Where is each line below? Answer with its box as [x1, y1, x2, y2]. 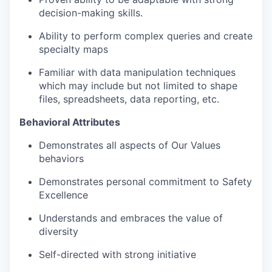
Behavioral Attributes [19, 115, 120, 128]
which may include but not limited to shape [39, 79, 237, 92]
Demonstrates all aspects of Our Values [39, 138, 220, 151]
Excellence [39, 188, 88, 201]
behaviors [39, 152, 84, 165]
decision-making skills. [39, 6, 143, 19]
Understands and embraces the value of [39, 211, 223, 224]
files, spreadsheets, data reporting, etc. [39, 92, 219, 105]
